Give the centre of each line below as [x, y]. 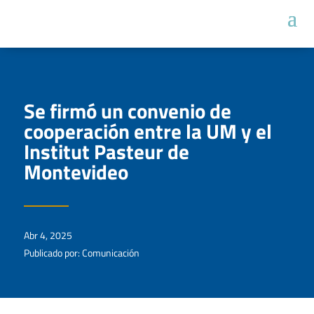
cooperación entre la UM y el [148, 131]
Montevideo [76, 171]
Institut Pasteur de [106, 151]
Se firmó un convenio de [127, 110]
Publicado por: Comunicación [81, 252]
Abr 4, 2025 [48, 235]
